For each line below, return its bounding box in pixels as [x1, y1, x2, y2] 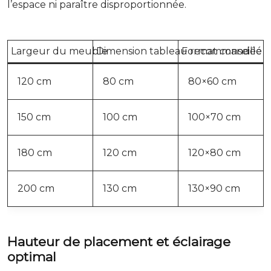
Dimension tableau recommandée [96, 45, 262, 57]
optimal [7, 249, 56, 264]
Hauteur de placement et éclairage [7, 233, 230, 249]
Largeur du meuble [11, 45, 108, 57]
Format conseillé [181, 45, 262, 57]
